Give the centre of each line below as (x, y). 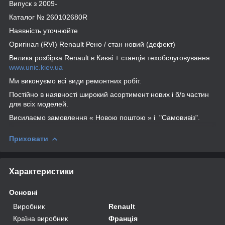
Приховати (29, 138)
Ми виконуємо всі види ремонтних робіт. (75, 81)
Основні (23, 192)
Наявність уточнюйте (43, 30)
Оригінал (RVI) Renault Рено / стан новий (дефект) (92, 44)
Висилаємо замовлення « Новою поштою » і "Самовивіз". (105, 117)
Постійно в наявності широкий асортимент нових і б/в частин (109, 94)
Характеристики (41, 171)
